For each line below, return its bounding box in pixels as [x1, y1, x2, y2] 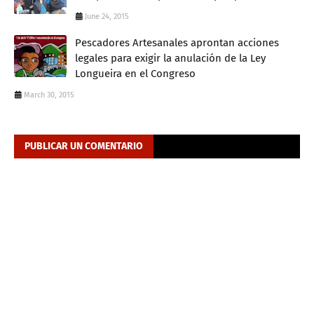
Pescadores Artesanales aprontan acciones [75, 36, 279, 49]
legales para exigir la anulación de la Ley [75, 51, 266, 64]
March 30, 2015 [24, 90, 74, 100]
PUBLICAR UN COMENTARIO [25, 139, 143, 152]
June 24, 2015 [85, 11, 129, 21]
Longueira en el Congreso [75, 67, 196, 80]
